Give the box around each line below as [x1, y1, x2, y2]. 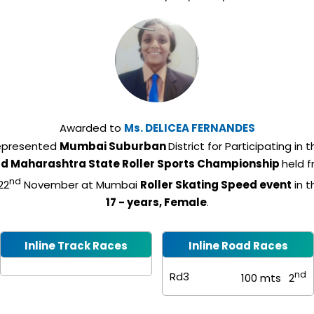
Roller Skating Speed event [139, 177, 292, 192]
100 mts [241, 271, 284, 285]
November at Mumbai [20, 177, 140, 192]
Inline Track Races [25, 238, 128, 253]
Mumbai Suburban [59, 139, 168, 153]
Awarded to [59, 121, 124, 135]
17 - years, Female [105, 195, 207, 210]
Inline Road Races [188, 238, 288, 253]
